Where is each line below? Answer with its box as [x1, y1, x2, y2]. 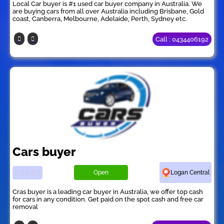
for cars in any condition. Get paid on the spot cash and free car [12, 195, 203, 203]
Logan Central [170, 169, 209, 176]
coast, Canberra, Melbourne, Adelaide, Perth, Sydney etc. [12, 15, 187, 23]
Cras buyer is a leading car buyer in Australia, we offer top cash [12, 188, 203, 196]
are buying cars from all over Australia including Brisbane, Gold [12, 7, 204, 15]
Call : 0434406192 [155, 35, 208, 43]
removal [12, 203, 38, 211]
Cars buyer [12, 144, 76, 159]
